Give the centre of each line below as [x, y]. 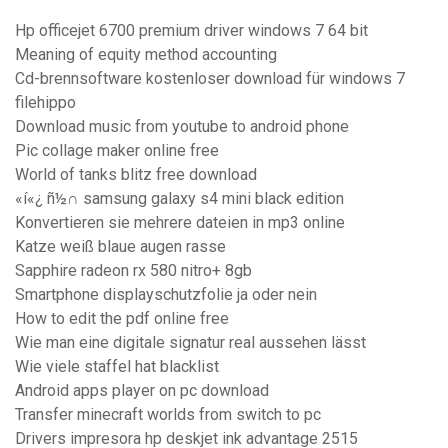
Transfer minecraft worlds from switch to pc [168, 415]
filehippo [45, 103]
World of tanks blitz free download [136, 175]
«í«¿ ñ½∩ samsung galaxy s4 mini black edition [179, 199]
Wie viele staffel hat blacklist [117, 367]
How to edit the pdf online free [122, 319]
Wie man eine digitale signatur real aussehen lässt [190, 343]
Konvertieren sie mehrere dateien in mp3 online [180, 223]
